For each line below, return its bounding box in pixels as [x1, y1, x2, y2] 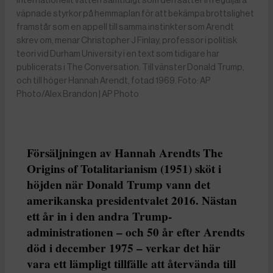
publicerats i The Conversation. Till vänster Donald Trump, [16, 62, 245, 73]
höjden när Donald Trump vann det [27, 175, 210, 193]
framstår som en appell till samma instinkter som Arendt [16, 22, 235, 32]
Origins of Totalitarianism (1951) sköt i [27, 160, 221, 177]
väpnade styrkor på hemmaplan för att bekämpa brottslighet [16, 9, 255, 19]
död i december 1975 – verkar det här [27, 239, 221, 257]
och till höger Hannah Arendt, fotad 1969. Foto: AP [16, 76, 211, 86]
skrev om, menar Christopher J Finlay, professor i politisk [16, 35, 238, 46]
